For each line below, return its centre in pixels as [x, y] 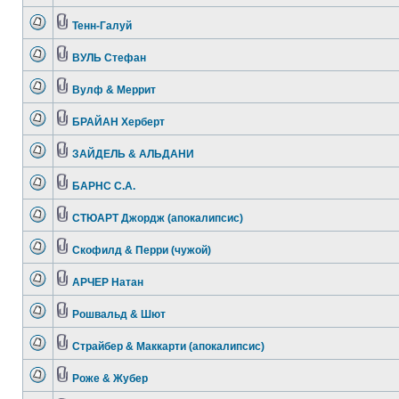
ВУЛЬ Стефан [109, 58]
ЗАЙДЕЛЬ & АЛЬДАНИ [133, 154]
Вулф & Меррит [114, 90]
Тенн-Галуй [102, 26]
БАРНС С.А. [104, 186]
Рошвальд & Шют [119, 314]
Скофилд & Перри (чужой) [142, 250]
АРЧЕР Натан [108, 282]
